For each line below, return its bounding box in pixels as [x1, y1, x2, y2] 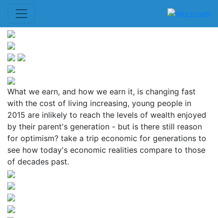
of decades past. [7, 157, 69, 166]
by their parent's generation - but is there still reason [7, 122, 202, 131]
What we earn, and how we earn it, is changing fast [7, 87, 196, 96]
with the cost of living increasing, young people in [7, 98, 191, 108]
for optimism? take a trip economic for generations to [7, 133, 206, 143]
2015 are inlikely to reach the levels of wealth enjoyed [7, 110, 206, 120]
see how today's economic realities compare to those [7, 145, 205, 155]
